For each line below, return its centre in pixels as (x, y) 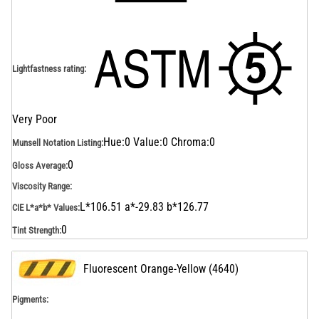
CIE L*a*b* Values (45, 207)
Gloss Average (39, 165)
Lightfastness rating (48, 68)
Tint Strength (36, 230)
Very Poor (35, 119)
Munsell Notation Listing (57, 142)
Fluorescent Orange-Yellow (145, 269)
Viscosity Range (41, 186)
